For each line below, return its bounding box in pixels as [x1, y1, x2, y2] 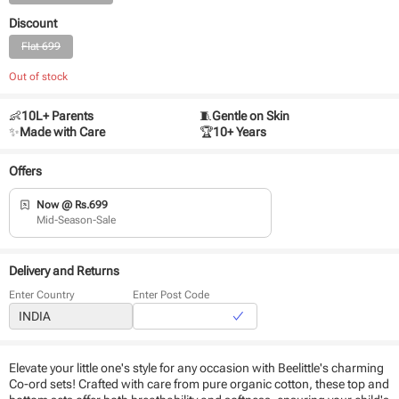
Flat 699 [21, 39, 61, 53]
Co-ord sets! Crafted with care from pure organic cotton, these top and [9, 376, 389, 391]
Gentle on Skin [212, 108, 289, 123]
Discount [9, 15, 57, 30]
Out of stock [9, 69, 68, 83]
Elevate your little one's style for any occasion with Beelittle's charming [9, 360, 384, 375]
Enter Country [9, 288, 75, 301]
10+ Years [213, 124, 266, 139]
